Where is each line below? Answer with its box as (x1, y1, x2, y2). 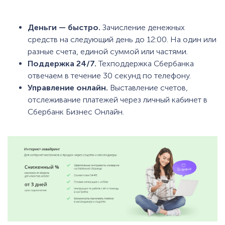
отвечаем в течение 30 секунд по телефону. (28, 71, 191, 80)
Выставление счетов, (108, 83, 188, 92)
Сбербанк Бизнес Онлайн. (28, 107, 124, 117)
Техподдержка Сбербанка (96, 59, 194, 68)
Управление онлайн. (28, 83, 108, 92)
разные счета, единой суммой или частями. (28, 47, 188, 56)
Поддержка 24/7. (28, 59, 96, 68)
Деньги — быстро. (28, 23, 100, 32)
